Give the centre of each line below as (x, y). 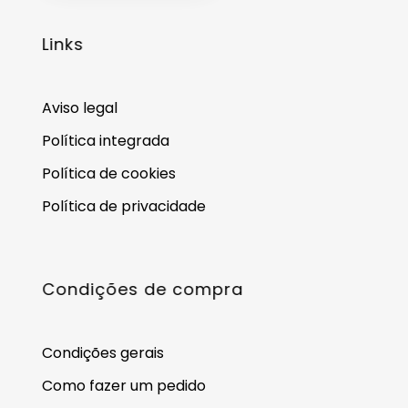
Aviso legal (80, 108)
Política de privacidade (124, 206)
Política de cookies (109, 173)
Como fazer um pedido (124, 386)
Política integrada (106, 141)
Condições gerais (103, 353)
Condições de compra (143, 289)
